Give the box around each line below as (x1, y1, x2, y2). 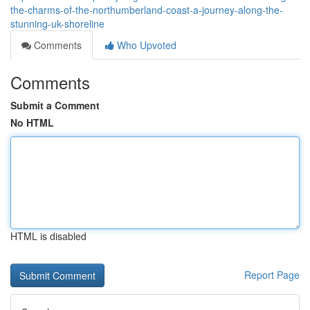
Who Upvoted (114, 38, 176, 52)
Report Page (244, 268, 300, 282)
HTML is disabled (10, 229, 86, 243)
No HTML (10, 116, 54, 129)
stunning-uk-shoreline (10, 17, 104, 30)
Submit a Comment (10, 98, 100, 112)
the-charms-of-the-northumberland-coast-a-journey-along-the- (10, 3, 283, 17)
